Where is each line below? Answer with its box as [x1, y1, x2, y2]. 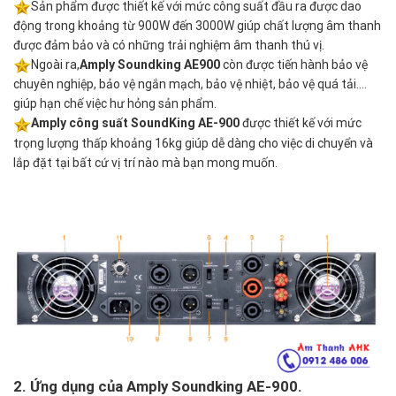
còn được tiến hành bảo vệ [220, 57, 368, 72]
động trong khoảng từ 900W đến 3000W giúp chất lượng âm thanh [13, 19, 381, 34]
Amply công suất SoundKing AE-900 [31, 116, 240, 131]
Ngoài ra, [31, 57, 80, 72]
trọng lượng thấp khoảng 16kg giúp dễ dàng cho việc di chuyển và [13, 135, 373, 150]
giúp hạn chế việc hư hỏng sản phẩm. [13, 96, 217, 111]
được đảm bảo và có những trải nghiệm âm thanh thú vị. [13, 38, 324, 53]
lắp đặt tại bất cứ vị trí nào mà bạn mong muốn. [13, 155, 278, 170]
